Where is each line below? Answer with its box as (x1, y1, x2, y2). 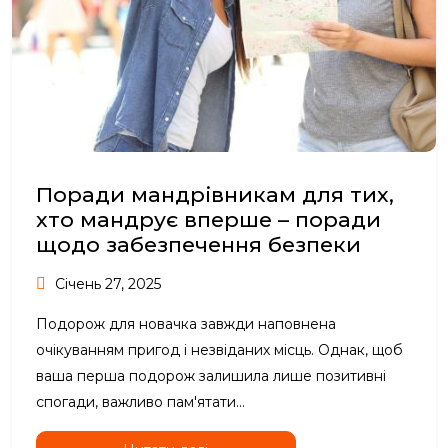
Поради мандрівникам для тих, (36, 181, 394, 207)
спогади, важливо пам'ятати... (36, 392, 245, 411)
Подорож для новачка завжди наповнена (36, 314, 336, 333)
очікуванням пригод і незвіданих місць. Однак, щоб (36, 340, 403, 359)
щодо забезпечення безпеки (36, 231, 361, 257)
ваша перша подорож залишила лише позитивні (36, 366, 386, 385)
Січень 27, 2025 (51, 274, 161, 293)
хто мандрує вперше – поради (36, 206, 381, 232)
